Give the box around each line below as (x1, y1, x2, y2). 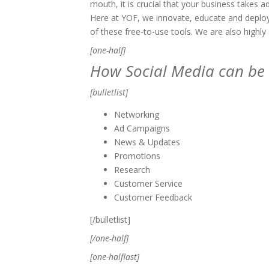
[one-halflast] (90, 251, 139, 262)
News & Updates (114, 136, 180, 148)
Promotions (114, 150, 160, 162)
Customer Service (114, 178, 183, 189)
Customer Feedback (114, 192, 192, 203)
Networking (114, 109, 159, 120)
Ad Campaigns (114, 122, 170, 134)
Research (114, 164, 150, 175)
